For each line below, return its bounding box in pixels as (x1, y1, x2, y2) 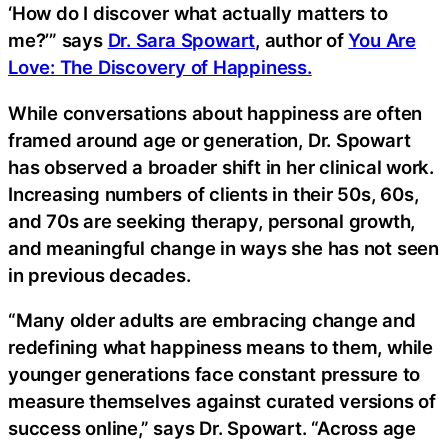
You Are (348, 29, 416, 52)
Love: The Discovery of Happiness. (8, 56, 312, 79)
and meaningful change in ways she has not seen (8, 236, 439, 259)
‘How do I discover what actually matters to (8, 2, 388, 25)
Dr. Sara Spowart (107, 29, 256, 52)
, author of (255, 29, 349, 52)
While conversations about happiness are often (8, 101, 423, 124)
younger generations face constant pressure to (8, 363, 421, 386)
